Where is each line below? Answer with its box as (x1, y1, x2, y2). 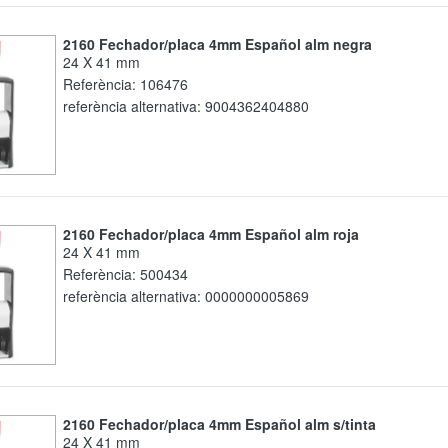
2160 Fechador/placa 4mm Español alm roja (70, 224, 359, 245)
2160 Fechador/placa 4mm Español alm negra (70, 34, 372, 55)
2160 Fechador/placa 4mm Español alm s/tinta (70, 414, 376, 435)
